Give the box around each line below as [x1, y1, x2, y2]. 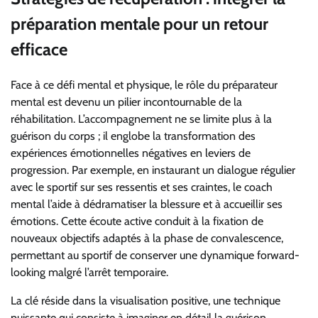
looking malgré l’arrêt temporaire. [11, 265, 168, 279]
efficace [11, 38, 67, 60]
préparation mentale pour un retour [11, 13, 268, 34]
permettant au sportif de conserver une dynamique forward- [11, 248, 300, 262]
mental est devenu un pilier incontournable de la [11, 94, 242, 109]
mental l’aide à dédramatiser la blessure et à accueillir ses [11, 197, 283, 211]
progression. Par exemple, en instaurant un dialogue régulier [11, 163, 295, 177]
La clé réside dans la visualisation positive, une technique [11, 293, 280, 307]
